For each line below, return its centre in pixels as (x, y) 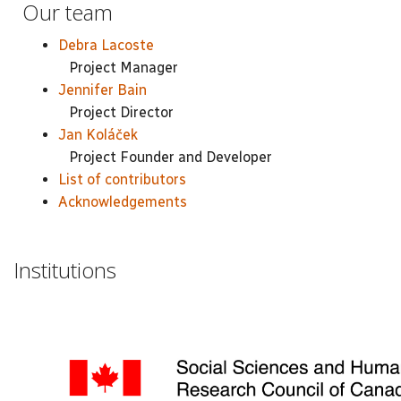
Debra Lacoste (106, 45)
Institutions (65, 270)
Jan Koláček (98, 134)
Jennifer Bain (102, 90)
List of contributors (122, 179)
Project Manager (118, 67)
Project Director (116, 112)
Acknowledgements (123, 201)
